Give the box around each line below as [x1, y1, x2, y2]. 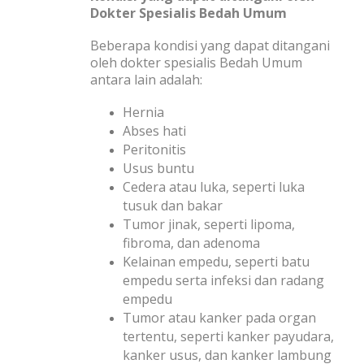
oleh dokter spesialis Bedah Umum [90, 53, 302, 71]
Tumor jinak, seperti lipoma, [123, 215, 295, 234]
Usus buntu [123, 159, 194, 178]
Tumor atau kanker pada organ [123, 309, 316, 327]
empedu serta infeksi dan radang [123, 271, 324, 290]
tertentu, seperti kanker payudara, [123, 327, 334, 346]
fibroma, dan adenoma [123, 234, 260, 253]
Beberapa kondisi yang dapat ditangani [90, 36, 330, 54]
